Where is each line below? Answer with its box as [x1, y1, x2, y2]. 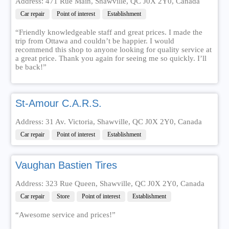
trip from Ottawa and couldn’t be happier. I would [15, 37, 174, 45]
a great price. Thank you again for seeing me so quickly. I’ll [15, 54, 207, 62]
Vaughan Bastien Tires [15, 159, 117, 171]
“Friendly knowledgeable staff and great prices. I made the [15, 28, 202, 36]
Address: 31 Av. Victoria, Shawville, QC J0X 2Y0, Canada [15, 118, 202, 126]
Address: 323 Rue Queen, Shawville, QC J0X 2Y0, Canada [15, 179, 204, 188]
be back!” [15, 63, 47, 71]
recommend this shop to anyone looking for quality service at [15, 45, 212, 54]
